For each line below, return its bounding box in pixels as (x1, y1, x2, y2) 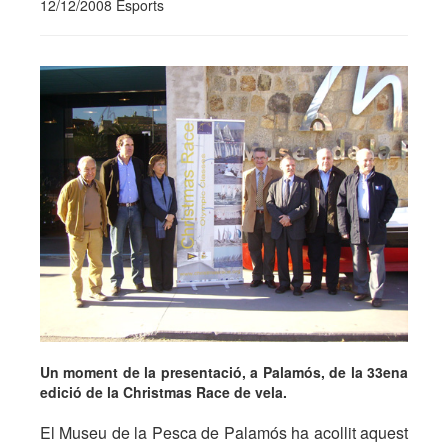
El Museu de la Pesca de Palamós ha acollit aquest (40, 421, 408, 444)
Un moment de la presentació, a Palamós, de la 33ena (40, 362, 408, 382)
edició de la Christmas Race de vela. (40, 382, 287, 402)
